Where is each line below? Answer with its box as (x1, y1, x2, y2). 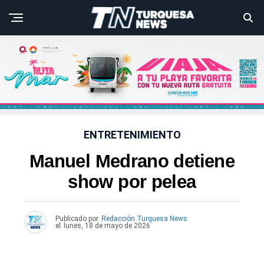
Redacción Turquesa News (101, 214, 187, 223)
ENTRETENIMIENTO (83, 128, 181, 141)
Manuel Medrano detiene (29, 151, 235, 172)
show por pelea (68, 171, 196, 193)
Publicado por (55, 214, 98, 223)
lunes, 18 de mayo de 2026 (64, 222, 150, 230)
